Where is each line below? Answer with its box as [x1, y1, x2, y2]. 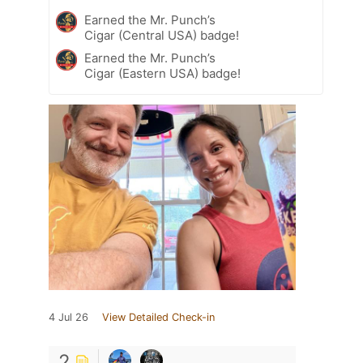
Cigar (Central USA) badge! [84, 27, 239, 43]
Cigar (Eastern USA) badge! [84, 65, 241, 81]
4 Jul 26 [49, 310, 88, 323]
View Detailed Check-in [102, 310, 215, 323]
